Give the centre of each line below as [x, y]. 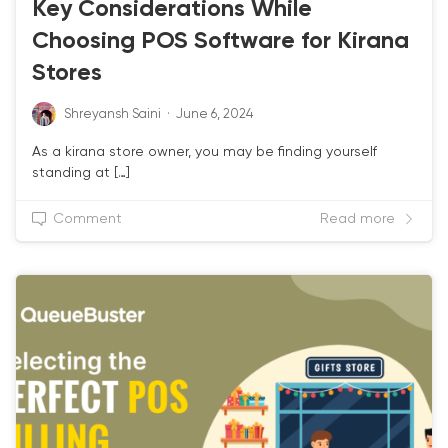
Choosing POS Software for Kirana [220, 41]
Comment [87, 218]
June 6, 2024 [214, 114]
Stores [67, 73]
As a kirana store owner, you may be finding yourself [204, 151]
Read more [357, 218]
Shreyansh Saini [112, 114]
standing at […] [81, 172]
